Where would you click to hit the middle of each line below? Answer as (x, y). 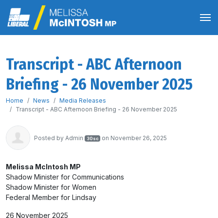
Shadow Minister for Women (51, 187)
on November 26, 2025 (134, 138)
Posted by (50, 138)
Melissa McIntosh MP (43, 167)
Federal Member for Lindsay (51, 197)
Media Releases (83, 100)
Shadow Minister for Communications (65, 177)
